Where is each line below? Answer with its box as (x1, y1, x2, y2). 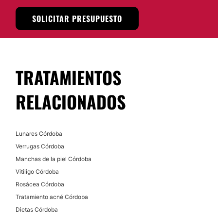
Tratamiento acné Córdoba (16, 193, 88, 200)
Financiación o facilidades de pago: (24, 21, 136, 30)
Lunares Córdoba (16, 130, 62, 137)
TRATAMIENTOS (16, 64, 122, 90)
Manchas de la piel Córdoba (16, 155, 91, 163)
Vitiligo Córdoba (16, 168, 59, 175)
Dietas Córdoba (16, 206, 58, 213)
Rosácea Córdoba (16, 181, 64, 188)
